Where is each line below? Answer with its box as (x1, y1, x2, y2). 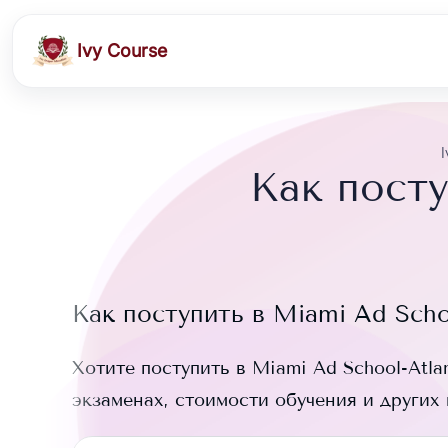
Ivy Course (77, 40, 167, 61)
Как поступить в (72, 299, 273, 328)
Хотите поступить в (72, 357, 252, 379)
